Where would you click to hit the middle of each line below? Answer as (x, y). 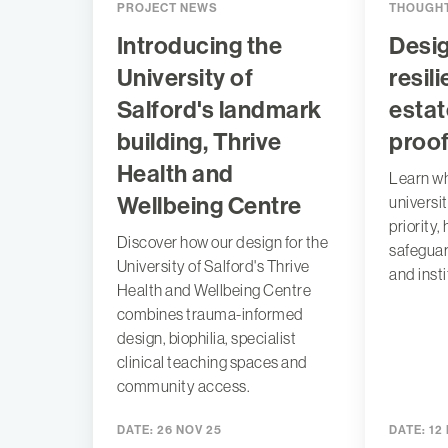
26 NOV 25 (187, 430)
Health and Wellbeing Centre (214, 290)
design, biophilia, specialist (206, 338)
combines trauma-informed (210, 314)
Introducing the (199, 46)
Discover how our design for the (222, 242)
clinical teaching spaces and (212, 362)
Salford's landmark (219, 110)
